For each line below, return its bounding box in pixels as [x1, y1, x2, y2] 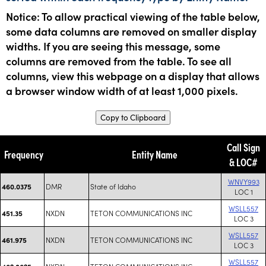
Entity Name [132, 147, 178, 161]
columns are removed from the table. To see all [6, 53, 232, 68]
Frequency [4, 147, 43, 161]
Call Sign [226, 140, 260, 154]
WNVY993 [227, 176, 259, 186]
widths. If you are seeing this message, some [6, 39, 220, 53]
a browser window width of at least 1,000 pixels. [6, 83, 238, 98]
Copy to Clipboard [100, 112, 166, 123]
